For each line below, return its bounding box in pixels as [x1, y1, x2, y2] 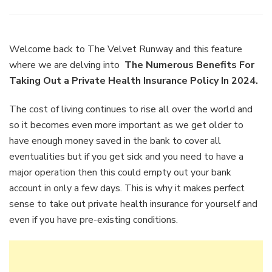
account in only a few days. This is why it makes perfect [9, 181, 245, 195]
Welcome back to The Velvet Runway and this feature [9, 42, 242, 56]
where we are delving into [9, 58, 122, 72]
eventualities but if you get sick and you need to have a [9, 149, 243, 163]
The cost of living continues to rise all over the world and [9, 102, 253, 116]
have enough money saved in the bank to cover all [9, 134, 221, 148]
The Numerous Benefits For [122, 58, 254, 72]
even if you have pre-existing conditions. [9, 212, 178, 226]
